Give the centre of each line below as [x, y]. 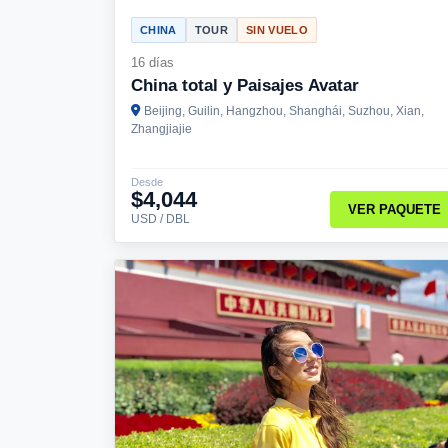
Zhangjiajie [161, 128]
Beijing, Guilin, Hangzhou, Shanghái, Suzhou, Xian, [284, 110]
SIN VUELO [276, 29]
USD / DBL [160, 218]
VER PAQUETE [394, 210]
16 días [152, 62]
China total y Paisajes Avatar [245, 85]
